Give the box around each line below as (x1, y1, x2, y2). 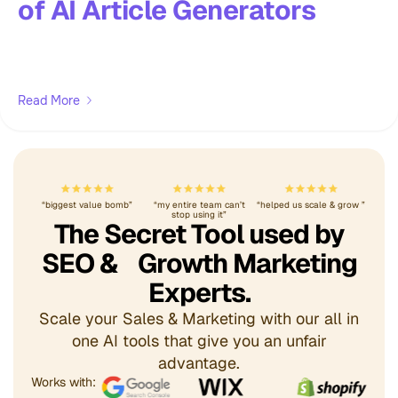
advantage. (158, 352, 240, 373)
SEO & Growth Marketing (41, 245, 357, 281)
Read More (18, 92, 80, 108)
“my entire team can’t (153, 198, 245, 211)
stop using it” (171, 208, 227, 220)
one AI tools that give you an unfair (71, 330, 327, 351)
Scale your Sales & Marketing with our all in (39, 307, 359, 329)
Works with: (31, 373, 96, 390)
